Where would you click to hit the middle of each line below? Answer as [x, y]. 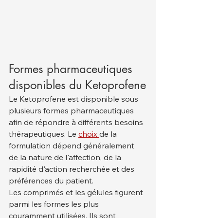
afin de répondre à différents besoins [77, 122]
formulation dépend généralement [73, 146]
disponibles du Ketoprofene [77, 85]
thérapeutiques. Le [44, 134]
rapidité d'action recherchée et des [73, 169]
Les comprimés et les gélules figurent [77, 192]
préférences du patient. [51, 181]
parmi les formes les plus [55, 204]
